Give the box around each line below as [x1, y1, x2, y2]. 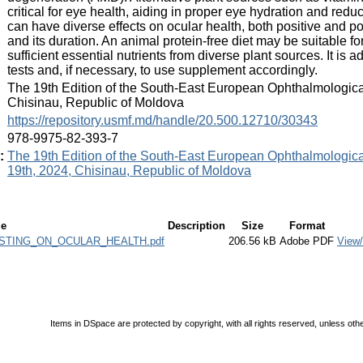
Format [288, 219, 325, 232]
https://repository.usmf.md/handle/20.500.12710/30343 [7, 113, 318, 127]
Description [168, 219, 225, 232]
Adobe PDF [280, 234, 334, 247]
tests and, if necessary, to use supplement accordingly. [7, 62, 318, 77]
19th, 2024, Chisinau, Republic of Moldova [7, 163, 251, 177]
